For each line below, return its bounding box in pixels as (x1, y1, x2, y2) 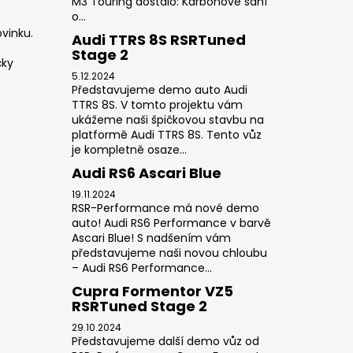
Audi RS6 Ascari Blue (71, 162, 221, 183)
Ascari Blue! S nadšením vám (71, 229, 231, 246)
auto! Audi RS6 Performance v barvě (71, 214, 271, 231)
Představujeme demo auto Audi (71, 81, 247, 98)
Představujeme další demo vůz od (71, 333, 259, 349)
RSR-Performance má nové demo (71, 199, 259, 216)
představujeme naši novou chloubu (71, 244, 267, 261)
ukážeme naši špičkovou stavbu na (71, 111, 264, 128)
